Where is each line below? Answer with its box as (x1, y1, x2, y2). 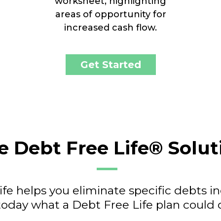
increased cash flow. (64, 22, 157, 34)
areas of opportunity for (55, 9, 166, 20)
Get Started (80, 59, 141, 71)
